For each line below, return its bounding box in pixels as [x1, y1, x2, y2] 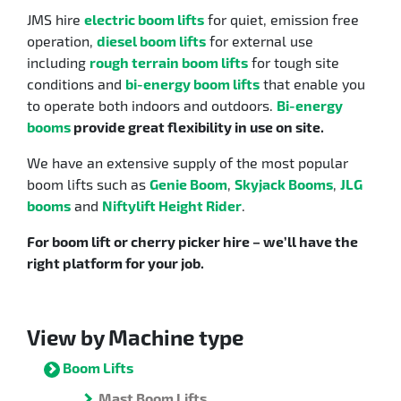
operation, [27, 32, 97, 50]
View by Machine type [27, 324, 243, 351]
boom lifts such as [27, 175, 149, 193]
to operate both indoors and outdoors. [27, 97, 277, 115]
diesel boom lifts [97, 32, 206, 50]
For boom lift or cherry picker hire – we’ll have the [27, 233, 358, 251]
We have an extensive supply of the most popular [27, 154, 348, 172]
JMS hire [27, 11, 84, 29]
